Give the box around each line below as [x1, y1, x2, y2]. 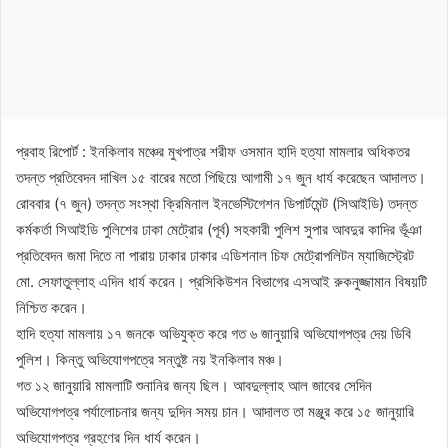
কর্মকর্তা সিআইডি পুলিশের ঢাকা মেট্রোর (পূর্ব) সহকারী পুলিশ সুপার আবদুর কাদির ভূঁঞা [16, 219, 422, 239]
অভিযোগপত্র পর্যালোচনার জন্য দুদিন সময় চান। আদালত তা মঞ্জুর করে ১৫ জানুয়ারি [16, 401, 414, 421]
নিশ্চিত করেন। [16, 297, 87, 317]
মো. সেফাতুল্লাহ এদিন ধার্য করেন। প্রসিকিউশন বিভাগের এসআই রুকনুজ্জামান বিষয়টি [16, 271, 427, 291]
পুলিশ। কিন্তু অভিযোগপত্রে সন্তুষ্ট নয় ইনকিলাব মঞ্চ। [16, 349, 284, 369]
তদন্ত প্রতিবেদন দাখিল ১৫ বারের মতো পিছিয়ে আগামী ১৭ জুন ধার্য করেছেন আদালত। [16, 167, 426, 187]
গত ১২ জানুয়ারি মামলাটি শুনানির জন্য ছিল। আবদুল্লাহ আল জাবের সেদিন [16, 375, 372, 395]
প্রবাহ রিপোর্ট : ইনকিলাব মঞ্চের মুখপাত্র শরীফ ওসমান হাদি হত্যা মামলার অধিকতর [16, 141, 410, 161]
